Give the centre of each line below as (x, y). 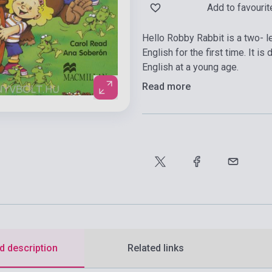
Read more (166, 87)
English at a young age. (190, 67)
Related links (156, 248)
